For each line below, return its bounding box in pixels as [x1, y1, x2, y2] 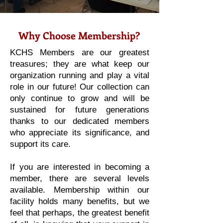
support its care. [10, 139, 73, 149]
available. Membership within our [10, 185, 149, 195]
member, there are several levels [10, 174, 149, 183]
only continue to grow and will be [10, 94, 149, 103]
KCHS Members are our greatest [10, 48, 149, 57]
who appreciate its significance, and [10, 128, 149, 137]
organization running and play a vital [10, 71, 149, 80]
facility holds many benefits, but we [10, 197, 149, 206]
